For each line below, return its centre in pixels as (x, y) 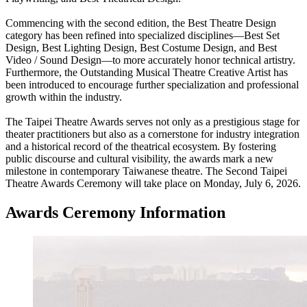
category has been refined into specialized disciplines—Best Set (143, 35)
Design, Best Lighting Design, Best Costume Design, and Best (141, 47)
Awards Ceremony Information (115, 212)
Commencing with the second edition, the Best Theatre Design (141, 23)
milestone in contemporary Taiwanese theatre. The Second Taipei (146, 171)
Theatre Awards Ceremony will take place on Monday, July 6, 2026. (153, 183)
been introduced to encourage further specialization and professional (152, 84)
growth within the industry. (64, 97)
